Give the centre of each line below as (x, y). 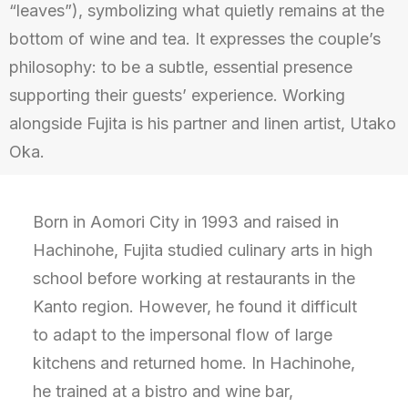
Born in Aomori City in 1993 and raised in (186, 222)
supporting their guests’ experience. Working (177, 95)
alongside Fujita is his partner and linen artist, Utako (203, 123)
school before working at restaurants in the (194, 278)
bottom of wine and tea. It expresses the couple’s (195, 39)
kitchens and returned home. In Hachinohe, (194, 363)
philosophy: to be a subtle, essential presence (181, 67)
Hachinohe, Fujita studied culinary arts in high (203, 250)
